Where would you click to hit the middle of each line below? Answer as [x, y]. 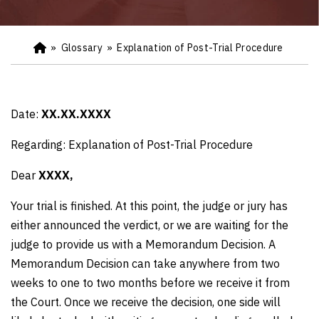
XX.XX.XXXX [76, 114]
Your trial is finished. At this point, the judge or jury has [149, 206]
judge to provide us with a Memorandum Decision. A [143, 244]
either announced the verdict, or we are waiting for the [150, 225]
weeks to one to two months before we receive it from [150, 283]
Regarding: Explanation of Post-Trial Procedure [132, 145]
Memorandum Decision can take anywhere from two [145, 263]
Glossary [82, 48]
